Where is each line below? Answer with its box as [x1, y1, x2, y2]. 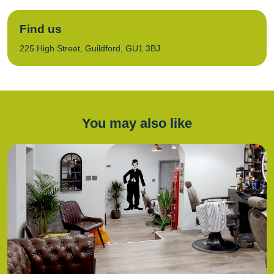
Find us [20, 23, 62, 35]
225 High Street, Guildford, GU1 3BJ [20, 43, 160, 53]
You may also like [82, 116, 192, 131]
